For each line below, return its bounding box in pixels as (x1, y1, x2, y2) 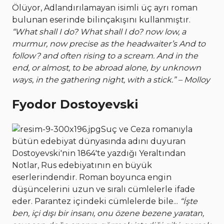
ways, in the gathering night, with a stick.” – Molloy (12, 74, 210, 84)
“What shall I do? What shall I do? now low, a (12, 26, 186, 36)
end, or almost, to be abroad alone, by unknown (12, 62, 201, 72)
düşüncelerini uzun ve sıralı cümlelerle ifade (12, 184, 195, 194)
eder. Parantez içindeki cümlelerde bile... (12, 196, 180, 206)
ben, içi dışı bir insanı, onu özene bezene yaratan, (12, 208, 204, 218)
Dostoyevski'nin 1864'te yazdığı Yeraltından (12, 148, 185, 158)
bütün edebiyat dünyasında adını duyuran (12, 136, 185, 146)
